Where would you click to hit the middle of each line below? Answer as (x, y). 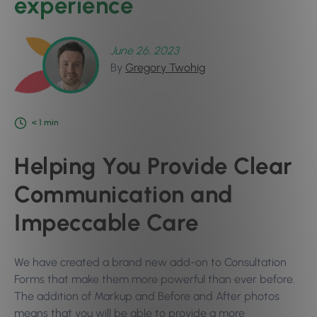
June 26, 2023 (145, 51)
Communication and (123, 194)
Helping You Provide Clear (154, 166)
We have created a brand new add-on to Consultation (150, 262)
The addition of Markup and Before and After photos (147, 296)
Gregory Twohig (165, 68)
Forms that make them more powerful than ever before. (155, 279)
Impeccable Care (106, 223)
